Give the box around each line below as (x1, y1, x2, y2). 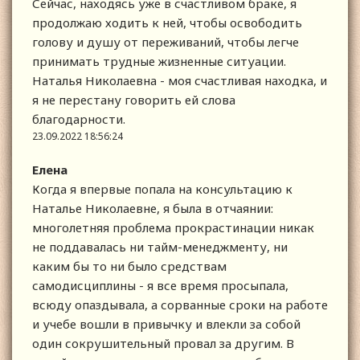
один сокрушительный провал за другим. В (32, 335, 294, 352)
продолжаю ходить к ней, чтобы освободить (32, 14, 302, 31)
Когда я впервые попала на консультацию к (32, 181, 292, 198)
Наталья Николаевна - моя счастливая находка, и (32, 72, 327, 89)
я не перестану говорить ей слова (32, 92, 235, 108)
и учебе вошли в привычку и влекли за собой (32, 316, 301, 333)
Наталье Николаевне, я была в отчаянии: (32, 200, 273, 217)
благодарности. (32, 111, 125, 128)
